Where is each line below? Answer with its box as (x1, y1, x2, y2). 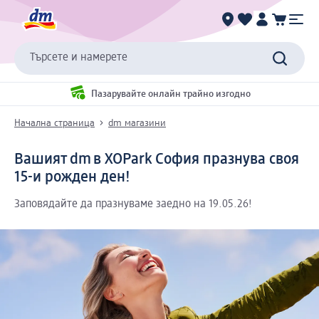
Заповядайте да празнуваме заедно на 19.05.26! (14, 198, 253, 210)
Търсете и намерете (30, 52, 127, 64)
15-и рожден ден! (14, 169, 138, 185)
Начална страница (14, 117, 95, 128)
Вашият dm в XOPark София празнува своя (14, 151, 299, 167)
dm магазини (108, 117, 166, 128)
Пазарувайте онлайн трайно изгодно (90, 89, 251, 100)
